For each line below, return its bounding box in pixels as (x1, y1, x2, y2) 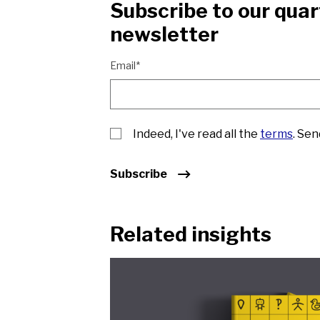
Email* (110, 59, 140, 71)
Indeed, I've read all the (133, 127, 260, 141)
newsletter (110, 22, 219, 46)
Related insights (110, 222, 271, 246)
